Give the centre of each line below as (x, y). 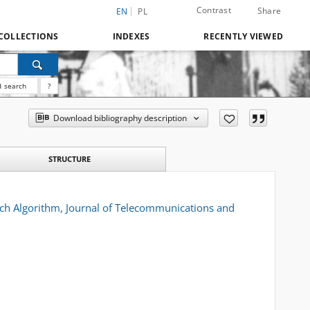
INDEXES (131, 36)
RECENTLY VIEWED (243, 36)
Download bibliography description (120, 118)
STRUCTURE (69, 159)
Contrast (213, 10)
